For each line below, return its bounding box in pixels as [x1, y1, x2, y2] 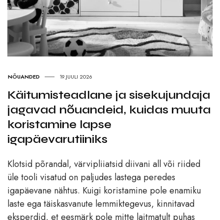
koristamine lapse [7, 117, 111, 132]
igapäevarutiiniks [7, 132, 108, 147]
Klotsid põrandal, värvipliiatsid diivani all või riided [7, 158, 200, 171]
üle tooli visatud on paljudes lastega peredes [7, 171, 175, 184]
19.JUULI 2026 [59, 73, 92, 81]
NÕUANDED [8, 73, 40, 81]
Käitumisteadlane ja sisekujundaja [7, 88, 210, 103]
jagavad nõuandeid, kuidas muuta [7, 103, 211, 117]
